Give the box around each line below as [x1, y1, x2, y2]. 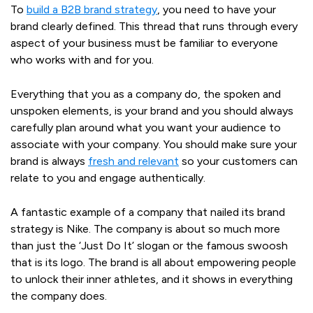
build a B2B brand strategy [27, 3, 157, 17]
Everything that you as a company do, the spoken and [10, 87, 281, 101]
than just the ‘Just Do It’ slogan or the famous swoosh [10, 239, 288, 253]
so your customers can [179, 154, 298, 168]
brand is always [10, 154, 85, 168]
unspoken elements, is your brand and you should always [10, 104, 293, 118]
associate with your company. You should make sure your [10, 138, 297, 152]
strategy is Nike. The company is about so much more [10, 222, 280, 236]
